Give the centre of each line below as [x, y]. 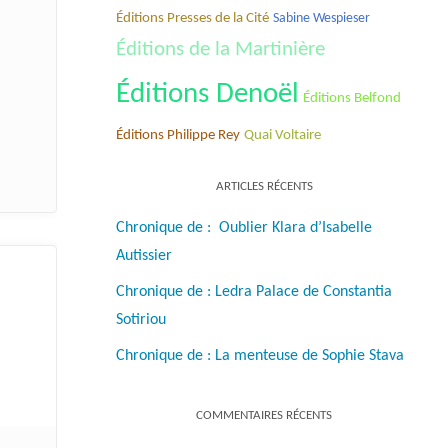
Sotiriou [141, 319]
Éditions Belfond [352, 98]
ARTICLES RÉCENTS [264, 186]
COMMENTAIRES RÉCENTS [264, 415]
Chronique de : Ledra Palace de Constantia [254, 291]
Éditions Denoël [207, 94]
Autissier [144, 255]
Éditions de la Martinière [220, 49]
